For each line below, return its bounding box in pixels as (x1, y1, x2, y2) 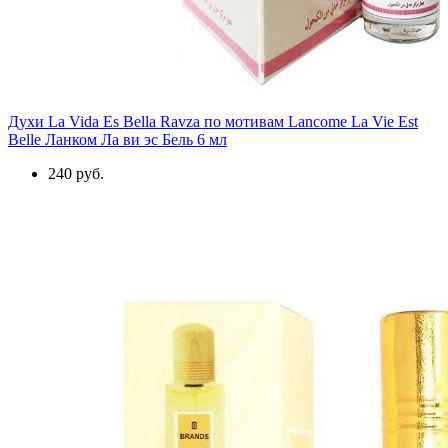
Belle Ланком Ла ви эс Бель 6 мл (8, 130, 227, 148)
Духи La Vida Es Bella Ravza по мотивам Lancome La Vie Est (8, 112, 418, 130)
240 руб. (48, 164, 104, 182)
